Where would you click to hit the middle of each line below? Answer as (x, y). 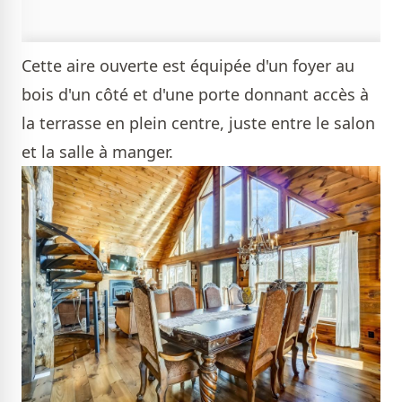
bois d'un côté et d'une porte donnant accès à (195, 95)
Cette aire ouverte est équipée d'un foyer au (188, 66)
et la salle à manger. (100, 152)
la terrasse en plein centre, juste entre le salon (198, 123)
